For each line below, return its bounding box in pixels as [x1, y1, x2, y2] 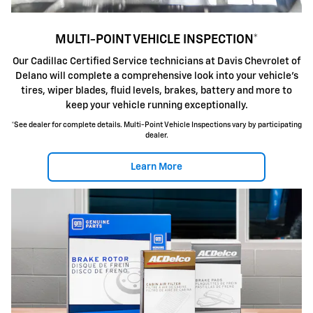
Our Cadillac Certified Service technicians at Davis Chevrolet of [13, 57, 300, 67]
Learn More [131, 161, 182, 172]
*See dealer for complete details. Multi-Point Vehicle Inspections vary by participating [11, 122, 302, 129]
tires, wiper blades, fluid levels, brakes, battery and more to [21, 86, 292, 96]
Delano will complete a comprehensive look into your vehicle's [15, 71, 298, 82]
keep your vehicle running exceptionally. [65, 101, 248, 111]
